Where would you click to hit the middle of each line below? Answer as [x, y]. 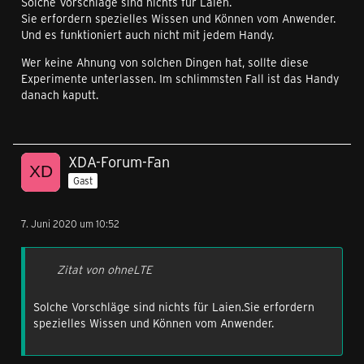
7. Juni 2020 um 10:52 [70, 223]
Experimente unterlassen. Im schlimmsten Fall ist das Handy [180, 78]
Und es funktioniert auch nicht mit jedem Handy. [147, 35]
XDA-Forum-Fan [119, 162]
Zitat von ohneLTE [104, 269]
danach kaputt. [60, 95]
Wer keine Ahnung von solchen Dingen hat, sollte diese [165, 62]
